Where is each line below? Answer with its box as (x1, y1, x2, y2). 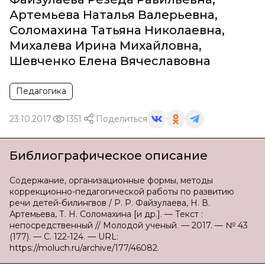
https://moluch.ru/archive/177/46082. (9, 243, 159, 253)
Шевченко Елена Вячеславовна (9, 54, 211, 68)
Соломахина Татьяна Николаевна (9, 23, 222, 37)
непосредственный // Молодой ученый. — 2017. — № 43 (9, 220, 248, 231)
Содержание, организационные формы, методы (9, 175, 213, 186)
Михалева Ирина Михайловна (9, 38, 199, 53)
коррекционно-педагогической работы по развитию (9, 186, 234, 197)
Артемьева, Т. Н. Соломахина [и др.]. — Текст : (9, 209, 203, 219)
